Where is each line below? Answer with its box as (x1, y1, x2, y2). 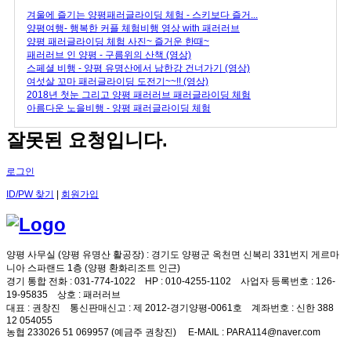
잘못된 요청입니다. (6, 128, 168, 150)
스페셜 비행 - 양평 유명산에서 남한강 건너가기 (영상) (27, 62, 250, 74)
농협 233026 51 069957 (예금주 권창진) (6, 326, 186, 338)
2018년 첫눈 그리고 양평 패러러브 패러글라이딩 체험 (27, 89, 251, 100)
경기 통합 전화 (6, 275, 67, 287)
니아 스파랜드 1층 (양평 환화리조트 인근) (6, 262, 180, 273)
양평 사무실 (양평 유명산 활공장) (6, 248, 144, 260)
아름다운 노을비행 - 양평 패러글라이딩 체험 (27, 102, 211, 114)
